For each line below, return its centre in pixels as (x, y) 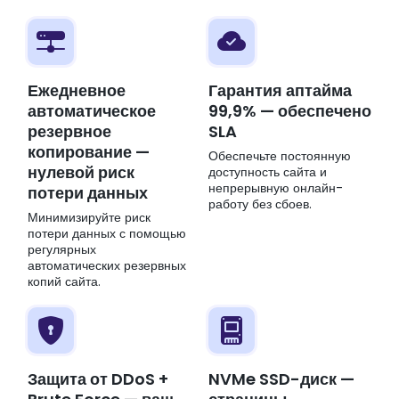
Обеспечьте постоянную (280, 156)
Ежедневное (77, 91)
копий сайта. (64, 282)
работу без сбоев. (260, 204)
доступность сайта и (268, 172)
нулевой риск (81, 173)
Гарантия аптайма (280, 91)
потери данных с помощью (107, 234)
